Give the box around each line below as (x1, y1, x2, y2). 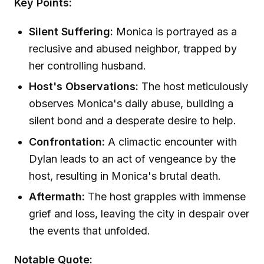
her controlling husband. (29, 60, 147, 72)
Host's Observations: (29, 80, 139, 93)
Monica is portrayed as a (113, 25, 237, 38)
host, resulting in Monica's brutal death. (29, 169, 222, 182)
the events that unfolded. (29, 225, 151, 237)
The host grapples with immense (85, 190, 246, 203)
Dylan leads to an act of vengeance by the (29, 152, 236, 165)
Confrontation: (29, 135, 105, 148)
